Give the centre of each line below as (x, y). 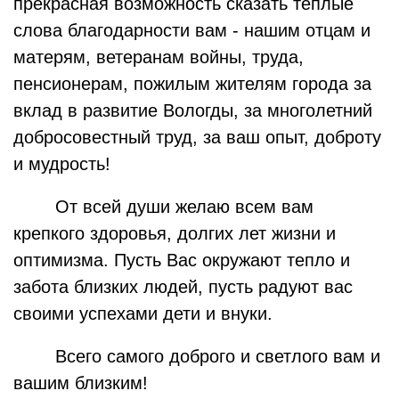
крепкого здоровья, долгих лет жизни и (175, 233)
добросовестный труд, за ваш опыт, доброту (197, 137)
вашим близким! (81, 383)
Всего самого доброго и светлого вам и (218, 356)
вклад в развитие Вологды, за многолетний (193, 110)
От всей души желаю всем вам (185, 207)
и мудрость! (62, 164)
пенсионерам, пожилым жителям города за (192, 84)
